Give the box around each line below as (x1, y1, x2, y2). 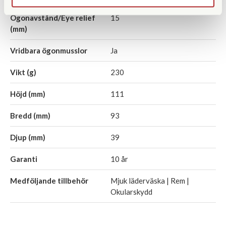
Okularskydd (110, 187, 152, 197)
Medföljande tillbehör (10, 176, 88, 186)
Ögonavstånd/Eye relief (10, 13, 95, 23)
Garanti (10, 154, 37, 164)
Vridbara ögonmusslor (10, 46, 87, 55)
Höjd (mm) (10, 89, 45, 99)
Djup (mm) (10, 133, 45, 142)
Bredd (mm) (10, 111, 50, 121)
